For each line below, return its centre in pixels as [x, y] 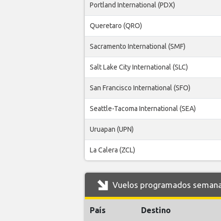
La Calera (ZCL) [112, 150]
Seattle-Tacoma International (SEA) [143, 109]
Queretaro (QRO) [116, 26]
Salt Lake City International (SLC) [139, 67]
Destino [156, 210]
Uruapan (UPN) [112, 129]
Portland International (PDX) [132, 5]
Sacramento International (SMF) [138, 47]
